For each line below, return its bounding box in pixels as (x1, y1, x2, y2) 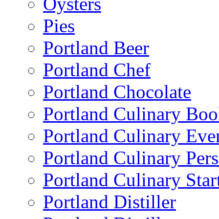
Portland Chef (43, 59, 151, 80)
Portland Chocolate (43, 81, 191, 102)
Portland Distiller (43, 191, 176, 212)
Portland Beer (43, 37, 149, 58)
